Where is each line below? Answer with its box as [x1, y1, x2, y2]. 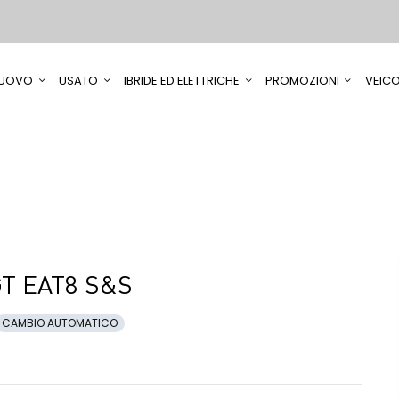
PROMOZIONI [265, 72, 339, 90]
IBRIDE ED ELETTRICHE [124, 72, 240, 90]
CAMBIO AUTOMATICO [2, 315, 118, 330]
